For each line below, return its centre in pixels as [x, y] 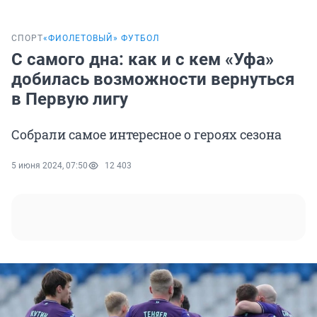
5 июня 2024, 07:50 [50, 166]
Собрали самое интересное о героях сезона [146, 135]
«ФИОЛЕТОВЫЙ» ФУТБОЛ [101, 39]
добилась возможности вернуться [153, 80]
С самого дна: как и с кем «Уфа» [143, 60]
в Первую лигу [70, 99]
